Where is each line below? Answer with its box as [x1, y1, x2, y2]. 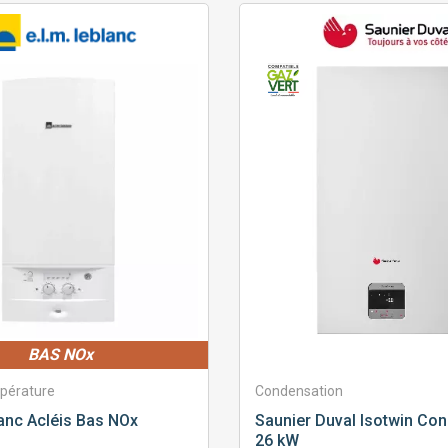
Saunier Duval [254, 411, 356, 431]
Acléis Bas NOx [23, 411, 138, 431]
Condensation [254, 383, 343, 400]
